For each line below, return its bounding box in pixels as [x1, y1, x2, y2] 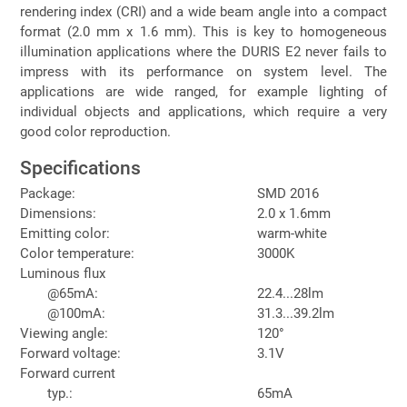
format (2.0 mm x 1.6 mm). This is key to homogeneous [19, 23, 388, 40]
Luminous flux [19, 264, 105, 282]
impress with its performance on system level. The [19, 63, 388, 80]
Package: [19, 184, 75, 202]
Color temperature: [19, 244, 134, 262]
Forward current [19, 364, 115, 382]
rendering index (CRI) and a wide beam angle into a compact [19, 3, 388, 20]
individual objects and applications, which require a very [19, 103, 388, 120]
